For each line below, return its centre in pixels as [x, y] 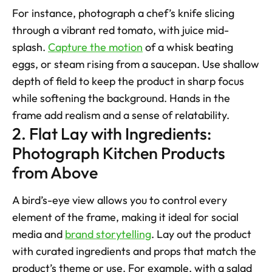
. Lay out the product [201, 234]
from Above [55, 173]
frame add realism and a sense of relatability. [121, 115]
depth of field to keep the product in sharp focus [128, 81]
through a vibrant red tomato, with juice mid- [121, 30]
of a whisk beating [188, 47]
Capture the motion [95, 47]
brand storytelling [108, 234]
